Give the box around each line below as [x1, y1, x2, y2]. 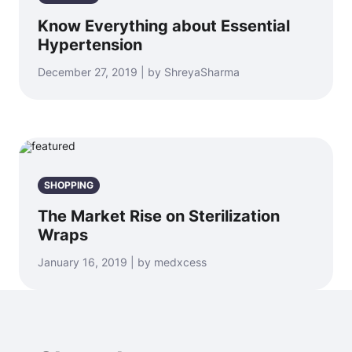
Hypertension [38, 35, 142, 54]
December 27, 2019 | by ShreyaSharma [38, 65, 240, 79]
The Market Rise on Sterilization [38, 207, 280, 225]
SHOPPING [44, 179, 93, 191]
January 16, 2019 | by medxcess [38, 255, 207, 269]
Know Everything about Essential [38, 16, 290, 35]
